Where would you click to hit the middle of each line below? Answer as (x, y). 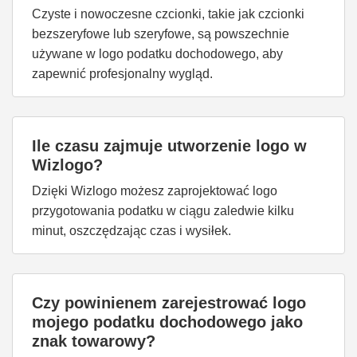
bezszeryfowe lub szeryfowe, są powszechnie (161, 34)
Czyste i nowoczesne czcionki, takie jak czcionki (168, 14)
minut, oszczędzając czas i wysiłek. (131, 231)
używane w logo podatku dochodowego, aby (157, 54)
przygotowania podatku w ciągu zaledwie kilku (163, 211)
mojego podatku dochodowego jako (167, 322)
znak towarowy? (94, 341)
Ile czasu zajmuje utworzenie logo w (169, 146)
